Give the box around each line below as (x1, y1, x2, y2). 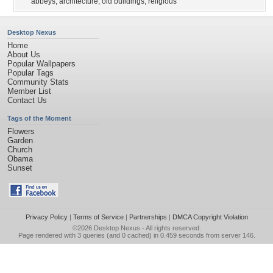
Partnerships (129, 213, 167, 221)
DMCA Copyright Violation (172, 213, 248, 221)
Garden (7, 136, 33, 145)
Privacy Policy (25, 213, 68, 221)
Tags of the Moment (7, 115, 71, 122)
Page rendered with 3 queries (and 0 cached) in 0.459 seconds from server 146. (18, 232, 255, 239)
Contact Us (7, 96, 47, 105)
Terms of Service (73, 213, 124, 221)
